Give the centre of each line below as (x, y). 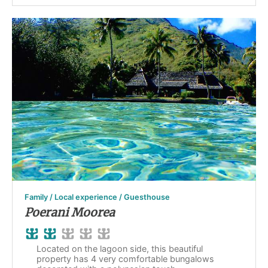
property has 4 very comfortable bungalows (125, 259)
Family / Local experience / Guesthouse (97, 197)
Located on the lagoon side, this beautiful (120, 249)
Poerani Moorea (70, 213)
